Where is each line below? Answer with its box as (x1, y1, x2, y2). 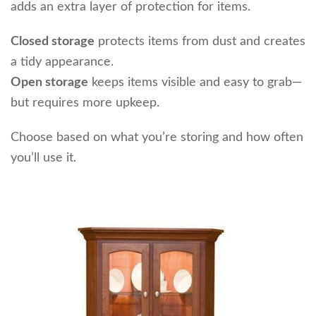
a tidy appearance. (11, 55, 114, 68)
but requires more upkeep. (11, 96, 159, 109)
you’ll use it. (11, 151, 76, 164)
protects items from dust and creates (95, 35, 305, 48)
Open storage (11, 75, 88, 89)
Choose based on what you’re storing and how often (11, 130, 303, 144)
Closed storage (11, 35, 95, 48)
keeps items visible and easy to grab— (88, 75, 302, 89)
